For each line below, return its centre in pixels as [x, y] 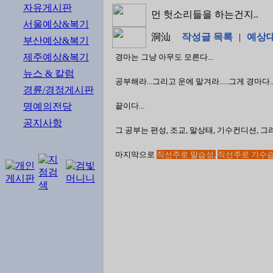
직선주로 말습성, [186, 154]
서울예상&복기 [56, 24]
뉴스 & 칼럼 [49, 73]
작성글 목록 [207, 37]
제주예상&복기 [56, 57]
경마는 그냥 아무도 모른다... [164, 57]
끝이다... [130, 105]
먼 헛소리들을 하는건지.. [202, 14]
